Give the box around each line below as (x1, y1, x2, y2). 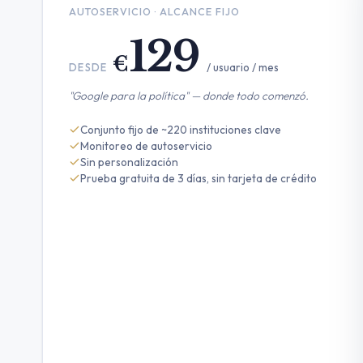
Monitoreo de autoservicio (80, 139, 212, 153)
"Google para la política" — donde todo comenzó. (69, 88, 309, 103)
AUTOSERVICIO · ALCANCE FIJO (69, 5, 240, 18)
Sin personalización (80, 155, 178, 169)
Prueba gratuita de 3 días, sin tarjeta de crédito (80, 171, 317, 186)
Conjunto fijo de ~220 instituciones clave (80, 122, 281, 137)
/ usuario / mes (207, 60, 280, 75)
